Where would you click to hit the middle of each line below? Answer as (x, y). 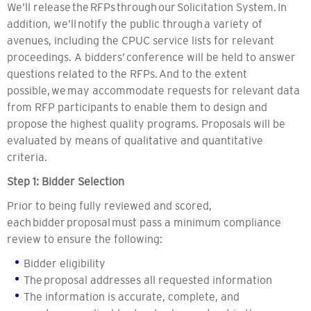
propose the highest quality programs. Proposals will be (146, 124)
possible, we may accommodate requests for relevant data (153, 91)
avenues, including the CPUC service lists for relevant (141, 41)
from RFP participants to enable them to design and (137, 107)
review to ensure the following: (86, 239)
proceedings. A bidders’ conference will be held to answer (151, 57)
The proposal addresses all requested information (149, 280)
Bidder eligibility (65, 263)
